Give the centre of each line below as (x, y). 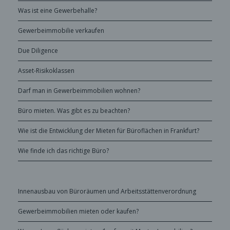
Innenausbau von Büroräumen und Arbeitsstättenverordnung (107, 191)
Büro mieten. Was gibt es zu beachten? (74, 110)
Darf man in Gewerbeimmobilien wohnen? (79, 90)
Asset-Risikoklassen (46, 70)
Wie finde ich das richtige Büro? (63, 150)
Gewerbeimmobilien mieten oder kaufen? (78, 211)
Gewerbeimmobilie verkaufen (61, 30)
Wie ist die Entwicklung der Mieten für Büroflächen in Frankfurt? (109, 130)
